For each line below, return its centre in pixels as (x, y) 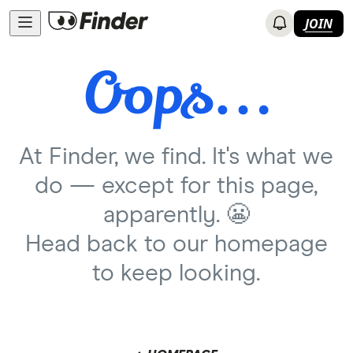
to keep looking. (176, 273)
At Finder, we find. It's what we (176, 157)
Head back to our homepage (176, 244)
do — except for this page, (176, 186)
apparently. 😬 (176, 215)
